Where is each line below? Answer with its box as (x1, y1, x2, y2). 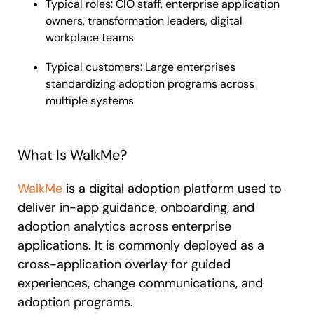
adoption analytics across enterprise (18, 218, 231, 235)
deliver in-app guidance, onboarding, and (18, 199, 254, 217)
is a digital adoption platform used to (62, 180, 282, 198)
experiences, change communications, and (18, 275, 263, 292)
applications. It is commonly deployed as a (18, 237, 264, 254)
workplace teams (46, 30, 134, 46)
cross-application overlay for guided (18, 256, 231, 273)
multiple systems (46, 93, 134, 109)
